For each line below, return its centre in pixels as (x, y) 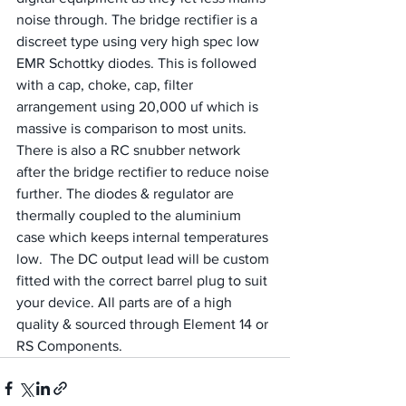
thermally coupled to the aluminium (130, 216)
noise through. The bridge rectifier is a (139, 20)
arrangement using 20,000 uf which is (139, 107)
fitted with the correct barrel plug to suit (144, 281)
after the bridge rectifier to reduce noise (145, 172)
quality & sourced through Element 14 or (144, 324)
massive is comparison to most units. (133, 129)
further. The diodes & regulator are (127, 194)
